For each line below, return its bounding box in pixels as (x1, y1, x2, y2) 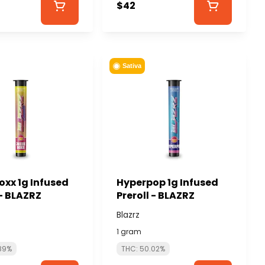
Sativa (122, 62, 141, 70)
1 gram (116, 226, 141, 237)
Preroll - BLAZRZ (116, 188, 195, 202)
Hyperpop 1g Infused (116, 175, 218, 189)
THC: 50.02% (121, 243, 165, 254)
